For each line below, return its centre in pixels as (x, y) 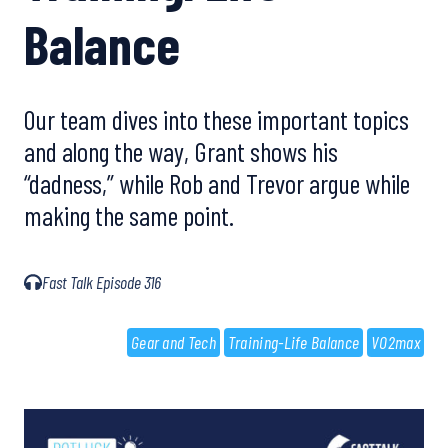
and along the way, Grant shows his (181, 150)
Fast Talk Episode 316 (101, 282)
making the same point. (129, 214)
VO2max (395, 342)
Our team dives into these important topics (216, 118)
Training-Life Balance (293, 342)
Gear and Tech (173, 342)
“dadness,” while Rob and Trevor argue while (217, 182)
